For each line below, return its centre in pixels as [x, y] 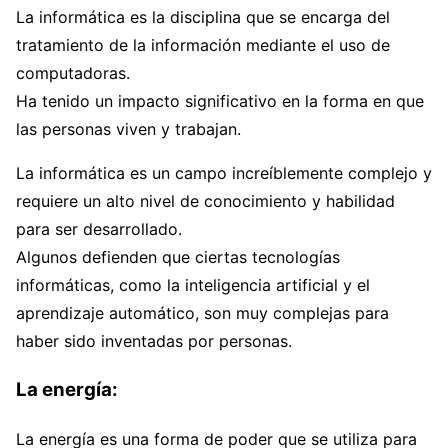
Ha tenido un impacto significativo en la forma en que [220, 101]
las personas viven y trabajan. [128, 129]
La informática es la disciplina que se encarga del [203, 17]
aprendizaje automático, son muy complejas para [202, 313]
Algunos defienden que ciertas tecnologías [178, 257]
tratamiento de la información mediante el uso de [203, 45]
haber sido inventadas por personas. [154, 341]
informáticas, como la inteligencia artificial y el [193, 285]
